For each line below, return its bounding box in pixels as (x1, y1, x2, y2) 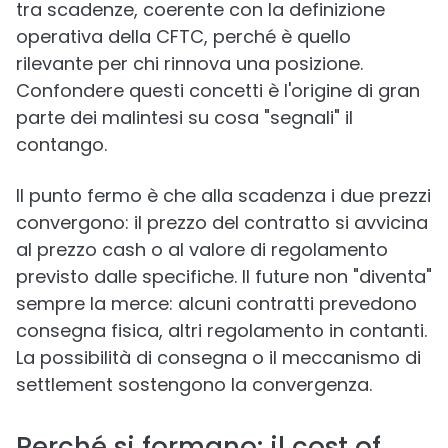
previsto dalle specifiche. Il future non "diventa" (16, 264, 432, 289)
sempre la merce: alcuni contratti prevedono (16, 291, 417, 316)
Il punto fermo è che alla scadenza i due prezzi (16, 183, 431, 208)
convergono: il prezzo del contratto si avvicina (16, 210, 428, 235)
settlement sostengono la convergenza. (16, 372, 372, 397)
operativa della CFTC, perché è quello (16, 24, 351, 49)
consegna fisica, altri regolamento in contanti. (16, 318, 427, 343)
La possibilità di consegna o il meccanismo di (16, 345, 421, 370)
